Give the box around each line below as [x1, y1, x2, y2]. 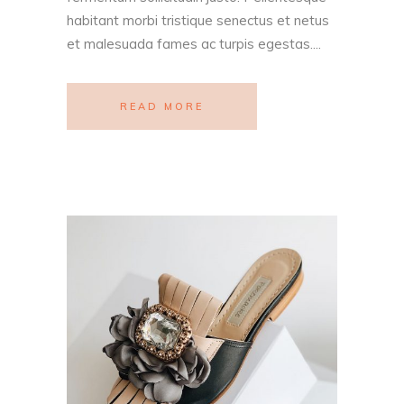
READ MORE [120, 100, 204, 114]
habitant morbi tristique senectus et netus [67, 12, 329, 30]
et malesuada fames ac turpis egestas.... [67, 35, 321, 53]
